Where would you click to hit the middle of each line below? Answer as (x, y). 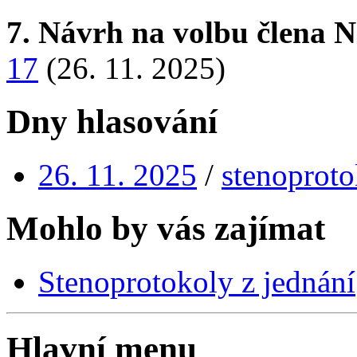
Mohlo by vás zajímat (166, 228)
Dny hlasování (112, 121)
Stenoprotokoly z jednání (197, 281)
